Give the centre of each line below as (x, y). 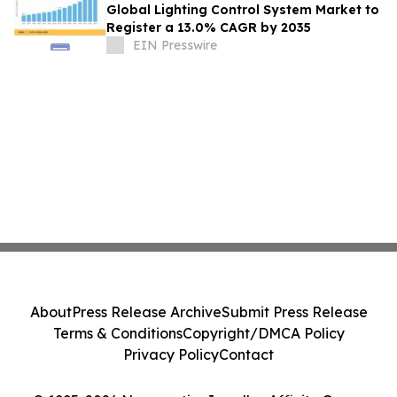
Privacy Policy (171, 354)
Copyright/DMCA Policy (263, 333)
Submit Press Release (294, 312)
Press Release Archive (146, 312)
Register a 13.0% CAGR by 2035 (209, 28)
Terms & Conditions (117, 333)
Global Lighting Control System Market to (243, 10)
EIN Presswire (175, 46)
